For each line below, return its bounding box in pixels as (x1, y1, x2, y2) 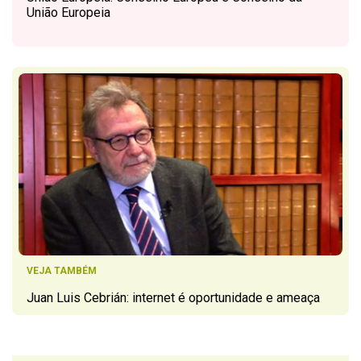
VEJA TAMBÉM (27, 265, 97, 277)
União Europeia (27, 5, 110, 21)
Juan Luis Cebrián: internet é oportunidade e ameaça (27, 290, 320, 306)
